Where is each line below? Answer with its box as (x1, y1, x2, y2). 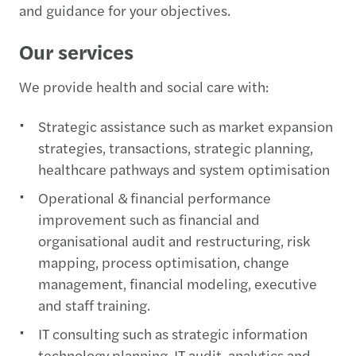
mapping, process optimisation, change (38, 251, 289, 272)
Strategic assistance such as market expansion (38, 115, 333, 136)
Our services (19, 36, 133, 66)
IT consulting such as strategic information (38, 323, 308, 343)
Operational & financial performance (38, 187, 271, 207)
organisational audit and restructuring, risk (38, 230, 310, 250)
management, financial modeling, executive (38, 273, 317, 293)
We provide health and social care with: (19, 75, 269, 96)
